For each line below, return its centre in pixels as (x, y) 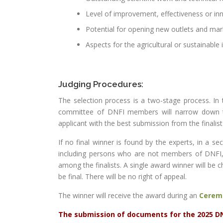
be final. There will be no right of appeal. (122, 176)
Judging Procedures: (101, 84)
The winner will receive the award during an (129, 195)
